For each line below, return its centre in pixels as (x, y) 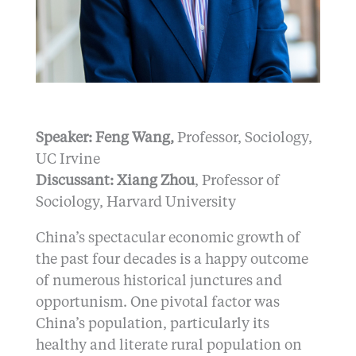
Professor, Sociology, (243, 139)
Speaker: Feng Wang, (104, 139)
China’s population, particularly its (152, 325)
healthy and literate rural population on (168, 346)
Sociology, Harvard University (135, 203)
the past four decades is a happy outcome (172, 260)
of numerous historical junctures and (159, 282)
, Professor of (237, 182)
